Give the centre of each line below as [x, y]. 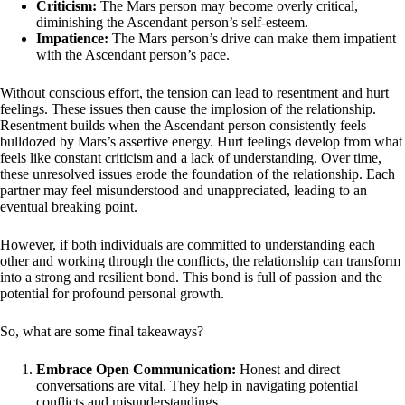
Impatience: [72, 38]
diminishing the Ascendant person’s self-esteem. [172, 22]
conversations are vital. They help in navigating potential [197, 385]
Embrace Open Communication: [136, 369]
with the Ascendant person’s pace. [133, 54]
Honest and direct [288, 369]
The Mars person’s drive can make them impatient [252, 38]
